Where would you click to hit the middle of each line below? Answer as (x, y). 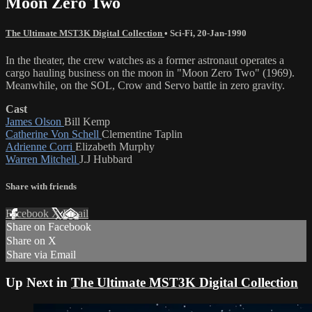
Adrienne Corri (40, 146)
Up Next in (38, 282)
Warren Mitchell (42, 159)
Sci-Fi (181, 33)
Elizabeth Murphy (115, 146)
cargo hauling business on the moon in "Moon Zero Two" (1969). (150, 72)
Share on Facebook (49, 227)
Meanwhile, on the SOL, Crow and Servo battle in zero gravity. (145, 85)
